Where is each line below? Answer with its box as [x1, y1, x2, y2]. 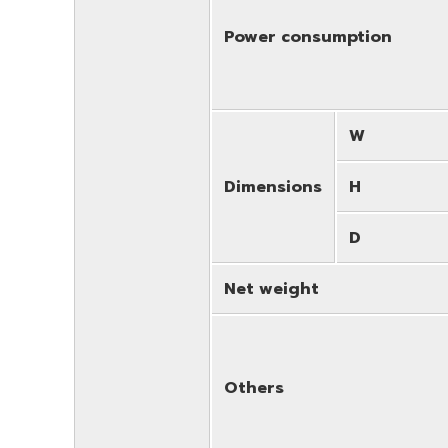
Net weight [224, 276, 319, 301]
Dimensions [224, 174, 322, 199]
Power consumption [224, 24, 392, 49]
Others [224, 375, 284, 400]
